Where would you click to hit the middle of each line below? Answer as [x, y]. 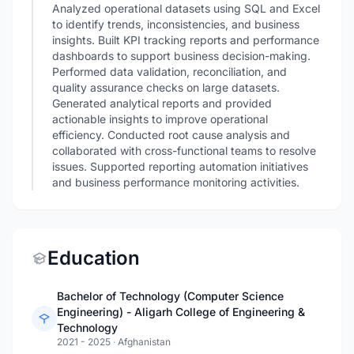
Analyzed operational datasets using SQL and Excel [186, 8]
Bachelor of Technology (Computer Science [170, 296]
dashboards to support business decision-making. [181, 56]
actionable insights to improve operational [160, 119]
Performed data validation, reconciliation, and [169, 72]
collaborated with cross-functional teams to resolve [184, 151]
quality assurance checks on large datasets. [166, 87]
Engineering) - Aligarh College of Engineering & [181, 312]
